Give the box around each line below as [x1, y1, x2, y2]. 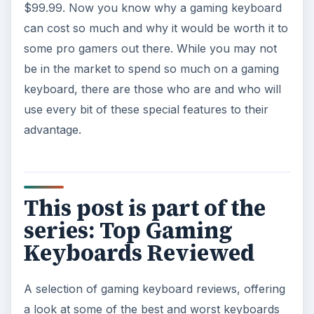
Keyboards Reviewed [23, 238, 254, 269]
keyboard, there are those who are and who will [23, 82, 281, 97]
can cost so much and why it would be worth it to [23, 21, 288, 36]
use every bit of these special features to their [23, 102, 268, 117]
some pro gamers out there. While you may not [23, 41, 277, 56]
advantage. [23, 123, 81, 137]
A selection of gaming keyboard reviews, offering [23, 281, 285, 296]
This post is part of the [23, 193, 266, 224]
